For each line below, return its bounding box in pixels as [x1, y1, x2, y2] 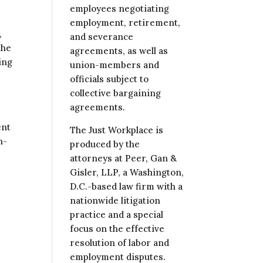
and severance [70, 31, 134, 42]
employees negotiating [70, 3, 170, 14]
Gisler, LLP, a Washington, [70, 167, 184, 178]
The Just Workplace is [70, 124, 164, 136]
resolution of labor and [70, 237, 170, 248]
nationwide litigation [70, 195, 161, 206]
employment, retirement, [70, 17, 181, 28]
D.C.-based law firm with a [70, 181, 183, 192]
